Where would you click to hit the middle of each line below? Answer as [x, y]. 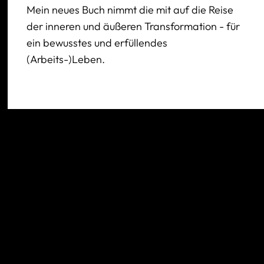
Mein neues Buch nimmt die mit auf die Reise [130, 10]
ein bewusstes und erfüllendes [97, 43]
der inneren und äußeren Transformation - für [133, 26]
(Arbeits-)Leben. [66, 59]
